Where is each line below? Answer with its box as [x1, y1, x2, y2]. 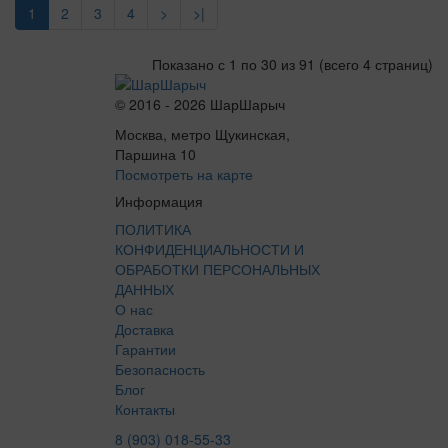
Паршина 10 [115, 143, 196, 164]
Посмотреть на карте [115, 163, 253, 184]
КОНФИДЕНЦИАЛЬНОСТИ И [115, 238, 304, 259]
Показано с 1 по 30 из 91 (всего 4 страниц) [152, 53, 433, 74]
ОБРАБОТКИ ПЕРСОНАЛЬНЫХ [115, 258, 320, 279]
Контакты [115, 398, 175, 419]
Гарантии [115, 338, 176, 359]
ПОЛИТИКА [115, 218, 191, 239]
